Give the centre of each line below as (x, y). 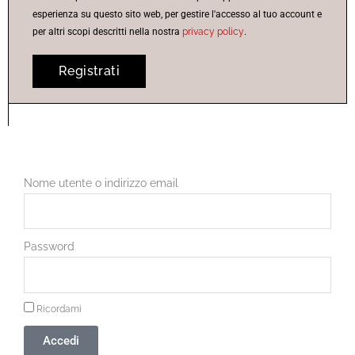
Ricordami (58, 309)
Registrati (89, 71)
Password (49, 247)
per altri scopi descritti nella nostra (107, 31)
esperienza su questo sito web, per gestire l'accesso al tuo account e (177, 14)
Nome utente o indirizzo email (101, 183)
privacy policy (213, 31)
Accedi (61, 341)
